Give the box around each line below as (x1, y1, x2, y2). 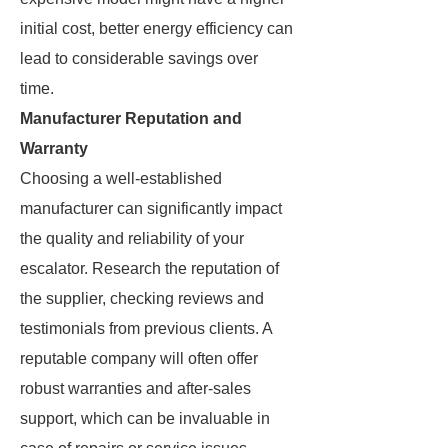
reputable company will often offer (20, 350, 258, 367)
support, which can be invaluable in (20, 410, 270, 427)
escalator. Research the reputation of (20, 260, 279, 277)
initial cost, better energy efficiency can (20, 20, 293, 37)
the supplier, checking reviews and (20, 290, 264, 307)
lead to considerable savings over (20, 50, 258, 67)
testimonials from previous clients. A (20, 320, 272, 337)
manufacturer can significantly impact (20, 200, 282, 217)
